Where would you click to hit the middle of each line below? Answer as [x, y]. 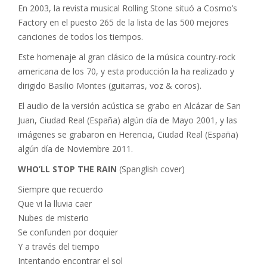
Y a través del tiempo [59, 246]
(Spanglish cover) [151, 169]
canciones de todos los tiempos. [80, 37]
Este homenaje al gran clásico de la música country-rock [127, 57]
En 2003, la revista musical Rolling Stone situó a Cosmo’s [128, 8]
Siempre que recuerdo [60, 189]
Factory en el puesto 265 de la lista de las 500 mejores [123, 22]
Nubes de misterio [53, 218]
